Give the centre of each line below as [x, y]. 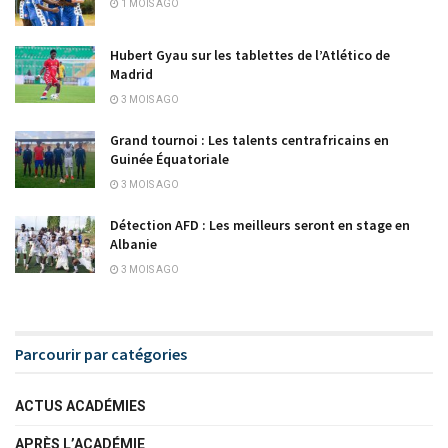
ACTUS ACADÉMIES [80, 405]
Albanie [133, 243]
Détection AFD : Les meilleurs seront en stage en [260, 224]
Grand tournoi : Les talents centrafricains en [249, 139]
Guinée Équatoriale [169, 158]
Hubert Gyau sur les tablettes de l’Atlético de [250, 54]
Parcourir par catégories [101, 353]
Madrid [131, 73]
